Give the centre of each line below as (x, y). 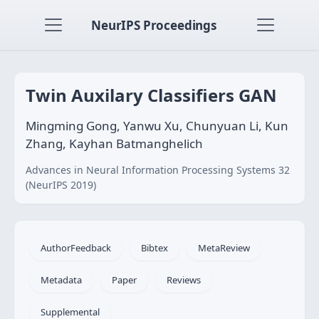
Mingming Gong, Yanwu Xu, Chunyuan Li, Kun (157, 126)
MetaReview (224, 248)
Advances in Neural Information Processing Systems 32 (158, 170)
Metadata (61, 280)
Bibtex (155, 248)
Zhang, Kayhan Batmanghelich (114, 143)
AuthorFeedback (76, 248)
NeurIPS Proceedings (154, 25)
